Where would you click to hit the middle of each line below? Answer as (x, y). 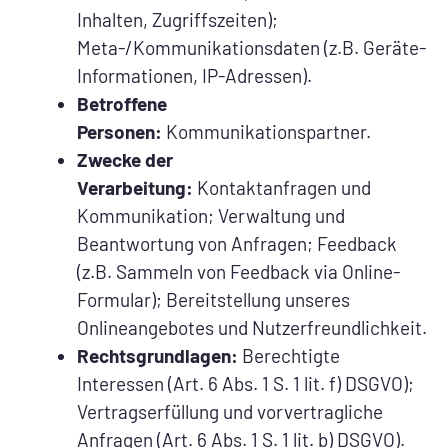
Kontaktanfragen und (282, 187)
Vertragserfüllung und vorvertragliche (230, 411)
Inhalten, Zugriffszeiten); (177, 19)
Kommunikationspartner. (266, 131)
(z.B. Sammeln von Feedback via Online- (238, 271)
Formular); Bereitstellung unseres (213, 299)
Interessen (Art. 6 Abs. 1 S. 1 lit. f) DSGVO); (245, 383)
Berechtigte (289, 355)
